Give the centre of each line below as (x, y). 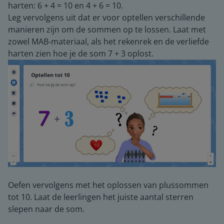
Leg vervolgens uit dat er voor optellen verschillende (106, 17)
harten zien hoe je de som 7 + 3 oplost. (81, 53)
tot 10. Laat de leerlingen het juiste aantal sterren (101, 197)
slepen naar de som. (46, 209)
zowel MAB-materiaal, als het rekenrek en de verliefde (108, 41)
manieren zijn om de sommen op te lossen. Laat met (107, 29)
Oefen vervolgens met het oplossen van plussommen (108, 185)
